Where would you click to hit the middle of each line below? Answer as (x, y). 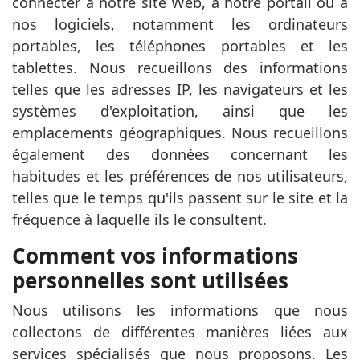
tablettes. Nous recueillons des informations (180, 67)
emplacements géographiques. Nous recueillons (180, 133)
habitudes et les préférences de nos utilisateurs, (180, 176)
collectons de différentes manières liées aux (180, 332)
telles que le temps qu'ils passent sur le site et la (180, 198)
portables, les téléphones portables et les (180, 46)
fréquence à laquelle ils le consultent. (139, 219)
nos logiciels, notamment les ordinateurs (180, 24)
